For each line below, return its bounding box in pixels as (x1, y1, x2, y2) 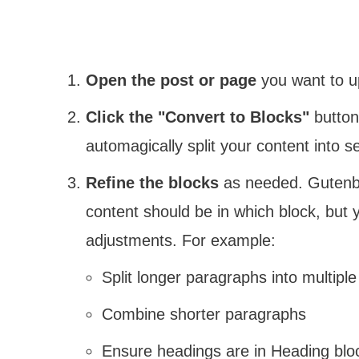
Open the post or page (86, 71, 256, 89)
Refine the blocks (86, 173, 219, 192)
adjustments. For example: (86, 231, 276, 249)
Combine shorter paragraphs (102, 305, 306, 323)
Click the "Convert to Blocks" (86, 107, 309, 126)
